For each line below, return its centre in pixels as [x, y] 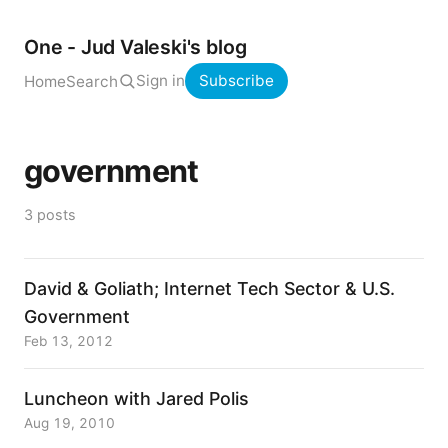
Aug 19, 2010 [69, 423]
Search [92, 81]
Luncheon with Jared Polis [136, 398]
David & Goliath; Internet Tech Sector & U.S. [209, 288]
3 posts [50, 214]
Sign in [160, 80]
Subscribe [236, 80]
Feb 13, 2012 [68, 341]
